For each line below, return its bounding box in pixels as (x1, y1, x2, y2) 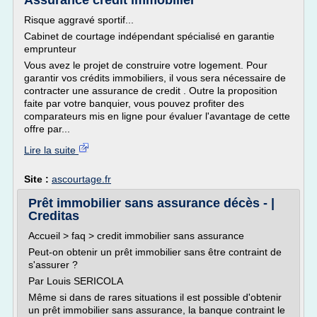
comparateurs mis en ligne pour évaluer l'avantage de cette (24, 110, 290, 122)
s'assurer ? (28, 259, 78, 270)
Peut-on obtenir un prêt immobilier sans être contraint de (28, 246, 282, 258)
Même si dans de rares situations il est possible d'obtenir (28, 292, 282, 303)
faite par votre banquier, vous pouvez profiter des (24, 98, 244, 109)
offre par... (24, 123, 70, 134)
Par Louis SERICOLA (28, 275, 123, 287)
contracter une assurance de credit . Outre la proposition (24, 85, 277, 96)
